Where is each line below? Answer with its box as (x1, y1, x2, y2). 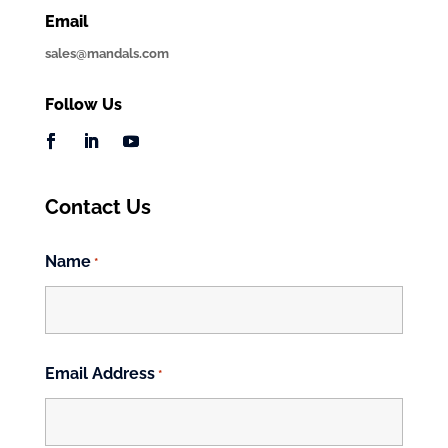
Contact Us (44, 194, 151, 219)
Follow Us (44, 94, 122, 114)
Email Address (44, 363, 155, 383)
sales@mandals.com (44, 45, 169, 61)
